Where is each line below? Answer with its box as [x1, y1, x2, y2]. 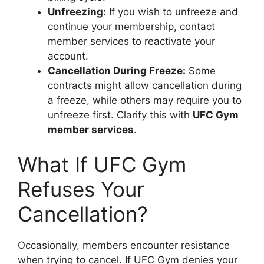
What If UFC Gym [18, 152, 186, 177]
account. [48, 49, 88, 62]
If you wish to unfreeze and [106, 5, 238, 18]
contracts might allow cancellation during [48, 79, 242, 91]
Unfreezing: [48, 5, 106, 18]
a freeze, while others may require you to [48, 94, 242, 106]
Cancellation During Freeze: [48, 64, 186, 77]
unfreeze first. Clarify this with [48, 108, 193, 121]
